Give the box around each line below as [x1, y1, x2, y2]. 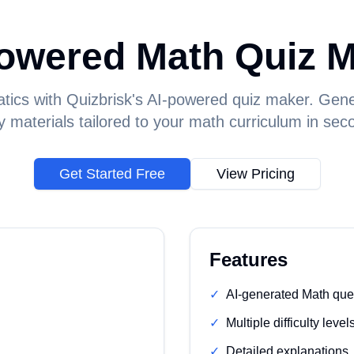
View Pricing [216, 166, 295, 182]
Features [209, 249, 288, 270]
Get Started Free [58, 166, 165, 182]
